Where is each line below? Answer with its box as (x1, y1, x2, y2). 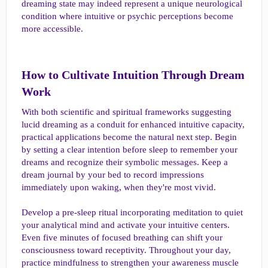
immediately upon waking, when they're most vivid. (22, 182, 216, 192)
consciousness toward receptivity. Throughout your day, (22, 245, 231, 255)
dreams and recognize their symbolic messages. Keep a (22, 157, 228, 167)
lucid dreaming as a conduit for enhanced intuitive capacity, (22, 119, 245, 129)
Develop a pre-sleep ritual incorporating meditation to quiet (22, 207, 243, 217)
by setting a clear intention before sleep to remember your (22, 144, 237, 154)
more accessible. (22, 23, 83, 33)
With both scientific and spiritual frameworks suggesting (22, 106, 232, 117)
